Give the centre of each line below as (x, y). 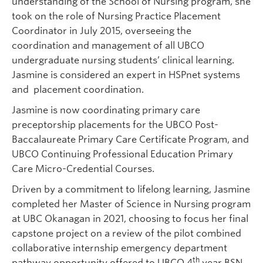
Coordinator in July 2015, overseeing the (102, 31)
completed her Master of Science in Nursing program (131, 204)
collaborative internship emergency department (119, 248)
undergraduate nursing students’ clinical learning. (123, 60)
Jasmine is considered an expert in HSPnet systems (126, 75)
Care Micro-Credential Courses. (83, 169)
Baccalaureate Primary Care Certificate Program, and (130, 139)
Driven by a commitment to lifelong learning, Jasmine (131, 189)
